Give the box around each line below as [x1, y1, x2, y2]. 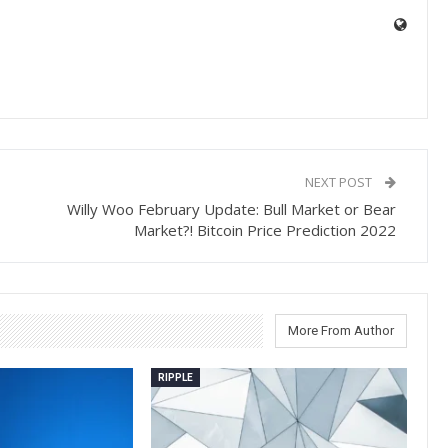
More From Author [288, 322, 395, 338]
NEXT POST [305, 172, 376, 191]
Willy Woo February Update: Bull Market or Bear [67, 198, 397, 219]
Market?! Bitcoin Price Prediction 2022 [134, 219, 397, 240]
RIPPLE [158, 371, 194, 383]
